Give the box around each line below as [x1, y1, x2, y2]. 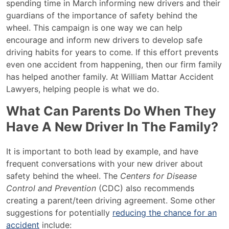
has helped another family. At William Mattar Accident [6, 72, 214, 82]
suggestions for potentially [6, 208, 112, 218]
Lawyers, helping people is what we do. [6, 84, 159, 94]
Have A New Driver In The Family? [6, 119, 218, 134]
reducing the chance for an [112, 208, 217, 218]
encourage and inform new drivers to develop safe [6, 35, 202, 45]
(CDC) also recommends [99, 183, 194, 193]
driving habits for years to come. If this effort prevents [6, 47, 218, 57]
